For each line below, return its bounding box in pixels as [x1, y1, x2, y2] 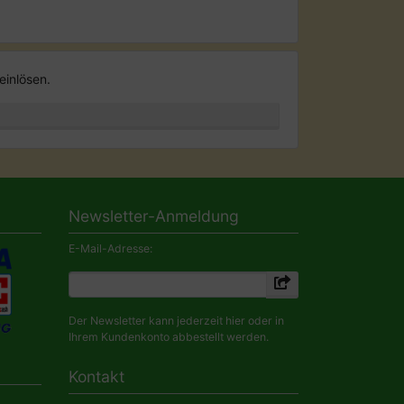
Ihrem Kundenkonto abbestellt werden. [69, 330, 269, 344]
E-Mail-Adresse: [69, 242, 152, 256]
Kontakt [69, 366, 124, 386]
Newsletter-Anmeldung [69, 206, 239, 225]
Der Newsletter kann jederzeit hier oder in [69, 314, 284, 328]
